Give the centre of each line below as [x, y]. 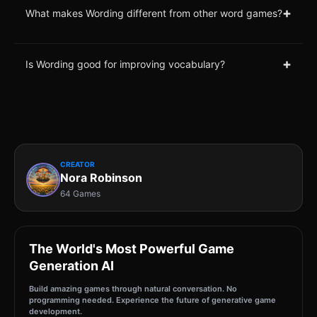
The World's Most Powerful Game [132, 249]
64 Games [80, 194]
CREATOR [77, 165]
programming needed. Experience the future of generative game [152, 300]
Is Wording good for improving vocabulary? [125, 64]
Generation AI [71, 266]
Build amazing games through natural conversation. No [133, 289]
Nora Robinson [101, 178]
